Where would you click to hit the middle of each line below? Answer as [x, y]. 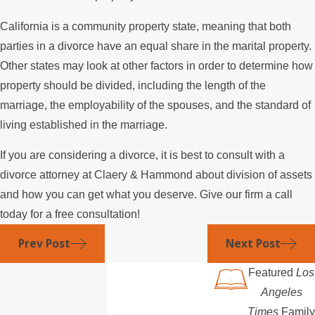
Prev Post [44, 244]
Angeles [281, 292]
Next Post [253, 244]
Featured [272, 272]
